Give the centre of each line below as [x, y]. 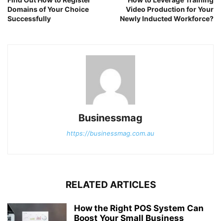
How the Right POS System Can [139, 208]
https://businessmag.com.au [110, 133]
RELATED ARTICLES [110, 184]
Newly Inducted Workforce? [167, 18]
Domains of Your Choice [48, 9]
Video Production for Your [170, 9]
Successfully [29, 18]
